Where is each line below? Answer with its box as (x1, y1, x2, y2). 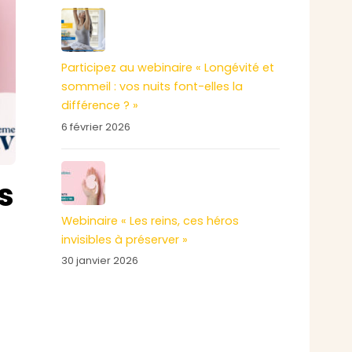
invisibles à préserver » (60, 231, 188, 247)
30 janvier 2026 (60, 253, 138, 269)
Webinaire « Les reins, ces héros (60, 212, 239, 229)
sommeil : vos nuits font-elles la (60, 79, 243, 95)
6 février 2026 (60, 119, 130, 134)
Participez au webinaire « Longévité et (60, 60, 274, 76)
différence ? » (60, 97, 138, 114)
